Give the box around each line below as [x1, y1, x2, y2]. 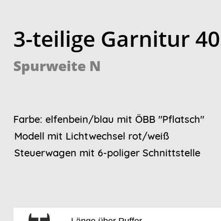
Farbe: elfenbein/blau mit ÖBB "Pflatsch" [13, 113, 204, 126]
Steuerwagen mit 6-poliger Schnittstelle [13, 147, 200, 159]
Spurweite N [13, 56, 101, 75]
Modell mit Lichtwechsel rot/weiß [13, 130, 169, 143]
